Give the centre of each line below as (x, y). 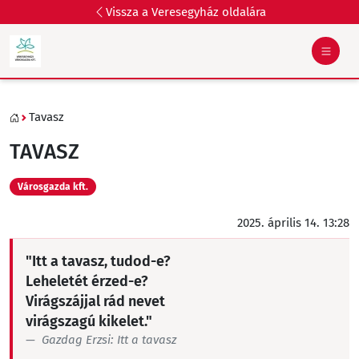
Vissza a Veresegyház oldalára (186, 12)
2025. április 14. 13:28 (293, 223)
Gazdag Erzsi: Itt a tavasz (109, 340)
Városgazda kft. (53, 187)
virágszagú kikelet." (89, 321)
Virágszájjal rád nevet (95, 301)
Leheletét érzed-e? (87, 281)
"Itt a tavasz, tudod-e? (98, 261)
